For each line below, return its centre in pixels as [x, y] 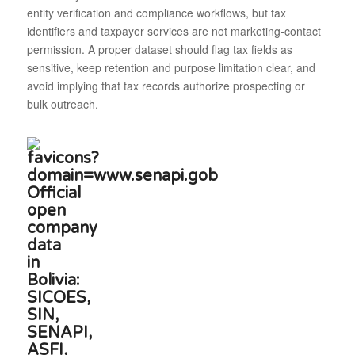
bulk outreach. [62, 103]
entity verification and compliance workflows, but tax [156, 12]
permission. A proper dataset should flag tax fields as [159, 49]
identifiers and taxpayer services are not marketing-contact [174, 31]
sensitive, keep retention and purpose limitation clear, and [171, 67]
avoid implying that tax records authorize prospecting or [166, 85]
